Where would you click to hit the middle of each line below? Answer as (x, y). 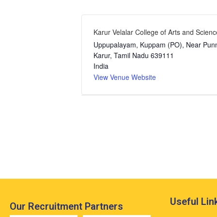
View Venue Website (125, 77)
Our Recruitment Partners (66, 206)
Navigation (116, 134)
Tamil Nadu (131, 55)
